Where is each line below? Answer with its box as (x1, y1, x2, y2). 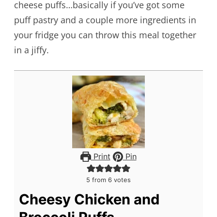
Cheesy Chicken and (18, 191, 160, 208)
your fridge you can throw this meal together (14, 29, 196, 41)
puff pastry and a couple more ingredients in (14, 14, 196, 26)
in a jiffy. (14, 44, 49, 56)
